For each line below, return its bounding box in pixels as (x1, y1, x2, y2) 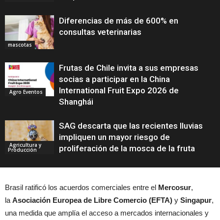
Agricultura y (8, 141, 41, 148)
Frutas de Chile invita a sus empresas (59, 63, 198, 73)
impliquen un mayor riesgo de (59, 132, 170, 142)
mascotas (8, 41, 32, 48)
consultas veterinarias (59, 27, 141, 37)
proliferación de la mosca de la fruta (59, 143, 195, 153)
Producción (8, 146, 37, 153)
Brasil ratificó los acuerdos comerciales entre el (5, 183, 158, 192)
